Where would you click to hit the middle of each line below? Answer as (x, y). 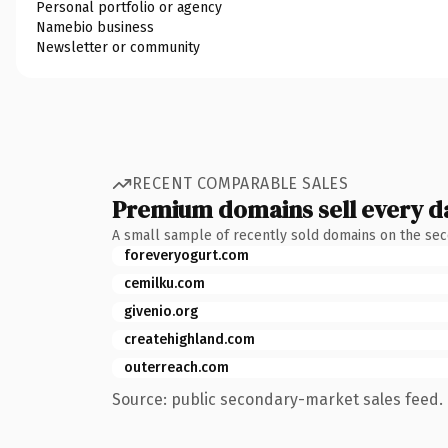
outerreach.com (176, 367)
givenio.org (161, 311)
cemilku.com (164, 283)
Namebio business (95, 27)
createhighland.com (189, 339)
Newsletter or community (118, 47)
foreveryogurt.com (186, 255)
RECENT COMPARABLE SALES (240, 183)
